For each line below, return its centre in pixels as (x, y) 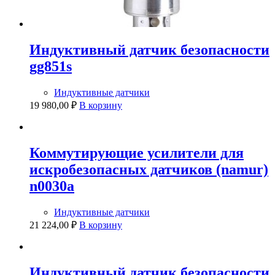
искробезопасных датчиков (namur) (149, 169)
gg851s (51, 66)
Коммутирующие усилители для (137, 153)
